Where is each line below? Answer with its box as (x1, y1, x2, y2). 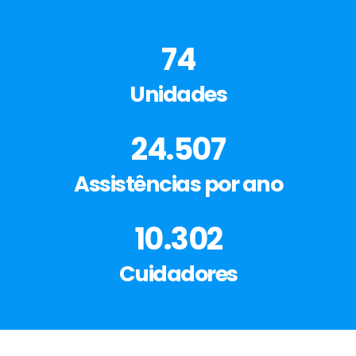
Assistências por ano (74, 169, 282, 199)
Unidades (130, 79, 226, 110)
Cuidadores (118, 259, 238, 289)
